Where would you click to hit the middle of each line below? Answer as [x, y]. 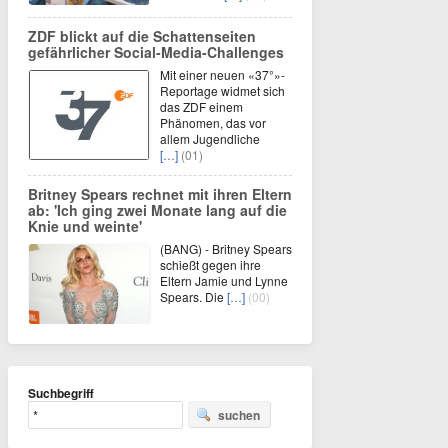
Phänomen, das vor [213, 122]
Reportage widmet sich [222, 90]
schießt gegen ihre [210, 264]
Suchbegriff [61, 392]
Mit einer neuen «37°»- [222, 74]
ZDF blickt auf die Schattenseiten [142, 35]
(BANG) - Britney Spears [226, 248]
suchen [239, 414]
